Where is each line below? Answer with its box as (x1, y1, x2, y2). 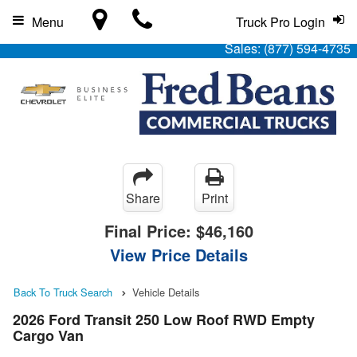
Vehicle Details (132, 284, 199, 300)
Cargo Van (13, 325, 84, 347)
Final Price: (104, 219, 196, 242)
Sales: (225, 39, 264, 57)
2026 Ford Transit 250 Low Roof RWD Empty (13, 309, 315, 331)
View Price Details (109, 243, 248, 266)
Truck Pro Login (236, 13, 325, 31)
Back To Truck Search (14, 284, 112, 300)
